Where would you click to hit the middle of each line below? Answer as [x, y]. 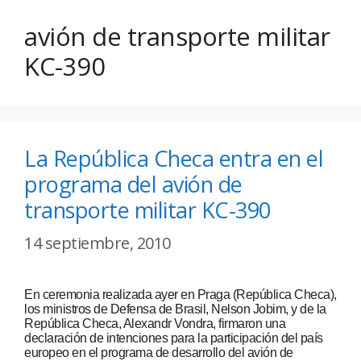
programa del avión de [133, 185]
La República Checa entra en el [174, 159]
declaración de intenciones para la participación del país [174, 338]
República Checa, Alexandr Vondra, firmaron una [155, 324]
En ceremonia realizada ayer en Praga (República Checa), [180, 295]
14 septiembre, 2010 [98, 243]
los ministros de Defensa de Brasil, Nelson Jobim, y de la [175, 309]
